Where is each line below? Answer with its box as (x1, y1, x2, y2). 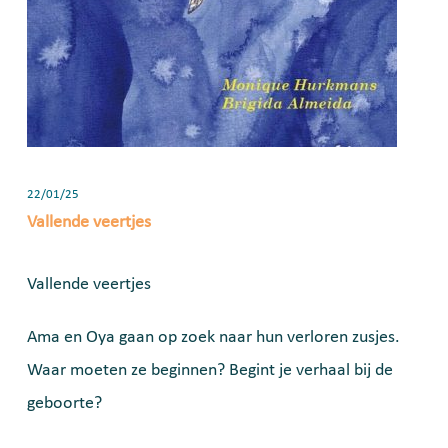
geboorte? (27, 394, 102, 413)
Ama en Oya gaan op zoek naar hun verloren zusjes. (27, 328, 400, 347)
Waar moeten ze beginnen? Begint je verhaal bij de (27, 361, 393, 380)
